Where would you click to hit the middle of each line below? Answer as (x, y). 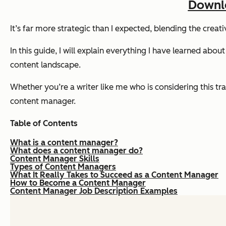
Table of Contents (44, 124)
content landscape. (45, 65)
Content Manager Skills (55, 159)
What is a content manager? (64, 143)
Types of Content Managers (63, 167)
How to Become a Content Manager (78, 183)
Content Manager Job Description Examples (94, 191)
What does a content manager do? (76, 151)
